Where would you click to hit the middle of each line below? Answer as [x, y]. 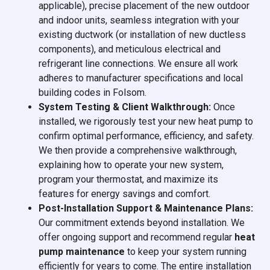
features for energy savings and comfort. [124, 194]
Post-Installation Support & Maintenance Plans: [146, 209]
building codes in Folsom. [93, 93]
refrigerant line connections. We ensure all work [138, 64]
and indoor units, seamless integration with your [139, 20]
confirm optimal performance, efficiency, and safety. [146, 136]
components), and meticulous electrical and [130, 49]
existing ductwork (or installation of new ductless [142, 35]
